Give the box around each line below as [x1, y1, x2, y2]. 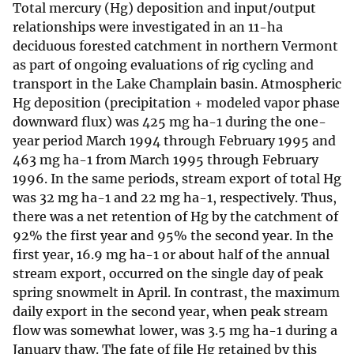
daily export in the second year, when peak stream [13, 303, 328, 320]
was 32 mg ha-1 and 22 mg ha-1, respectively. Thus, [13, 190, 337, 206]
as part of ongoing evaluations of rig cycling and [13, 57, 314, 73]
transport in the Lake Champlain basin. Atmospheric [13, 76, 341, 92]
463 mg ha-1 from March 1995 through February [13, 152, 318, 168]
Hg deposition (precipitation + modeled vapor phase [13, 95, 340, 111]
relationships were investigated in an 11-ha [13, 19, 283, 36]
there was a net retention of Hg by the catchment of [13, 209, 338, 225]
